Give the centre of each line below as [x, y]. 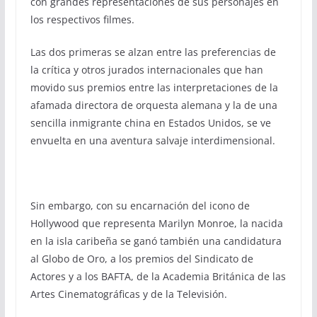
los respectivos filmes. [82, 19]
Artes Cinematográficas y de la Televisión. [128, 294]
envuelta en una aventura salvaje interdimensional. [152, 140]
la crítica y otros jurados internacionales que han [146, 69]
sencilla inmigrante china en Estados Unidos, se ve [150, 122]
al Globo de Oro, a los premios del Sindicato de [142, 258]
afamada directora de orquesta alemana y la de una [154, 105]
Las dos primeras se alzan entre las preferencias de [153, 52]
